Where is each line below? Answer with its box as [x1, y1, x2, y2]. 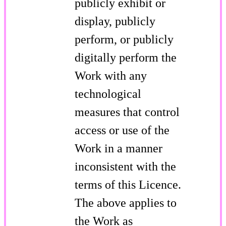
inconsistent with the [75, 159, 176, 173]
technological [75, 87, 141, 100]
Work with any [75, 69, 147, 82]
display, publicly [75, 14, 155, 28]
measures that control [75, 105, 180, 119]
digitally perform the [75, 50, 177, 64]
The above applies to [75, 196, 177, 209]
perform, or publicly [75, 32, 174, 46]
